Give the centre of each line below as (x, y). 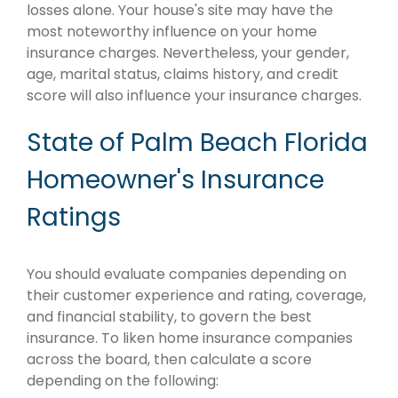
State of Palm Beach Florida (197, 143)
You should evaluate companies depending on (187, 275)
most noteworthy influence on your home (172, 32)
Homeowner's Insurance (175, 180)
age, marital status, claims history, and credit (183, 75)
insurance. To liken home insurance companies (190, 338)
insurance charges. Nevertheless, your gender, (188, 53)
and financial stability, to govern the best (169, 317)
